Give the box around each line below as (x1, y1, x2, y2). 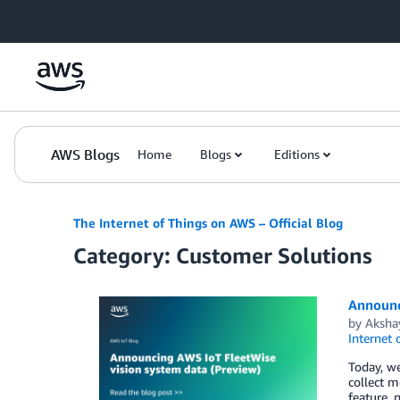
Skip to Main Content (8, 10, 127, 25)
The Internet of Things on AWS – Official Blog (73, 215, 343, 230)
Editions (274, 146, 320, 162)
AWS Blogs (51, 146, 120, 163)
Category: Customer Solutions (73, 243, 372, 268)
